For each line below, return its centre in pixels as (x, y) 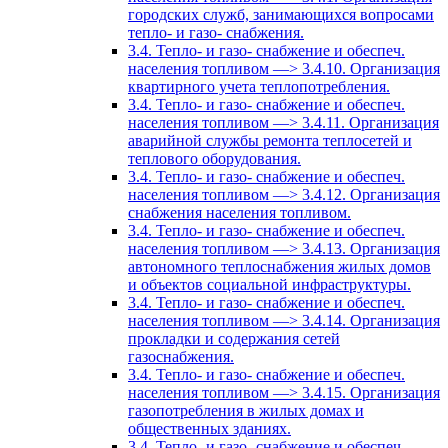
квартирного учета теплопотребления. (259, 87)
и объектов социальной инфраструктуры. (269, 285)
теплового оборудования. (214, 159)
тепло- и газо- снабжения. (216, 33)
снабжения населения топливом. (239, 213)
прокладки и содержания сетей (234, 339)
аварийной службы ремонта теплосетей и (270, 141)
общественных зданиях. (209, 429)
